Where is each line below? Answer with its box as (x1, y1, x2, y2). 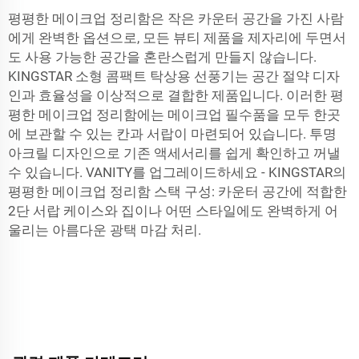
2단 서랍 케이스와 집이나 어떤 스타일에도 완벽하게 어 (8, 203, 338, 219)
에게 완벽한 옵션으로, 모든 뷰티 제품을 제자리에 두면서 (8, 30, 346, 46)
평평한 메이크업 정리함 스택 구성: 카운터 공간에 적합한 (8, 184, 347, 200)
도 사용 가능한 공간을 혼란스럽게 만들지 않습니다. (8, 49, 317, 65)
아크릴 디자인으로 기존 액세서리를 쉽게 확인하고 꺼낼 (8, 145, 341, 161)
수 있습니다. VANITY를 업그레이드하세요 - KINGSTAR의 (8, 164, 346, 180)
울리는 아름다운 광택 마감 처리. (8, 222, 201, 238)
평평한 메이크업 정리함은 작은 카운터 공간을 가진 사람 (8, 10, 344, 26)
